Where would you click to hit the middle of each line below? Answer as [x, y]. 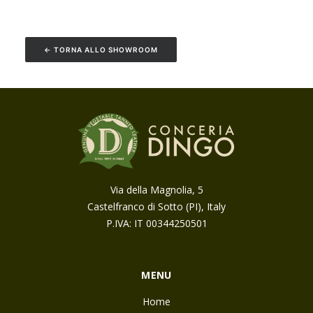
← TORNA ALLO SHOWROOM [101, 50]
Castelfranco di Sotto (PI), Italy [156, 206]
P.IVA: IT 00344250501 [156, 223]
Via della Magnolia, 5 [156, 190]
